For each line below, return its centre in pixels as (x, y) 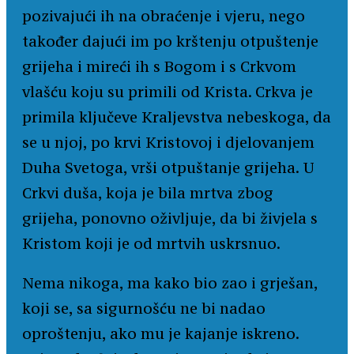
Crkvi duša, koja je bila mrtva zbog (148, 193)
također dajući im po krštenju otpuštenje (170, 41)
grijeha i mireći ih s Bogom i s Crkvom (159, 67)
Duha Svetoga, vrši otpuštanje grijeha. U (168, 168)
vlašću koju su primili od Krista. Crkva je (168, 92)
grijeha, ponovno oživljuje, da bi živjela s (170, 218)
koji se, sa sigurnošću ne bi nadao (144, 309)
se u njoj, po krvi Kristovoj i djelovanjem (168, 143)
